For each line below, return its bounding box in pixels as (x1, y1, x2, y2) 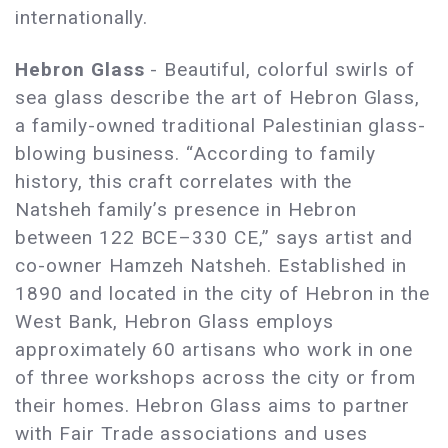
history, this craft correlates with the (15, 170, 353, 194)
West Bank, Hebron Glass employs (15, 310, 334, 334)
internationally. (15, 6, 149, 30)
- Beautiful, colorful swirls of (144, 58, 416, 82)
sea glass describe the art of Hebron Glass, (15, 86, 421, 110)
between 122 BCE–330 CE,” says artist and (15, 226, 414, 250)
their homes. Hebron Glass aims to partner (15, 394, 411, 418)
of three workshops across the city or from (15, 366, 417, 390)
